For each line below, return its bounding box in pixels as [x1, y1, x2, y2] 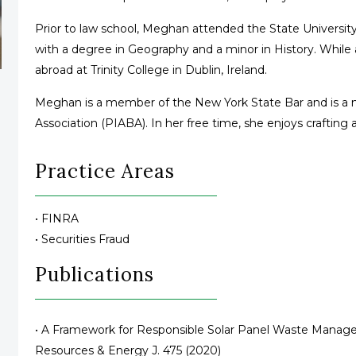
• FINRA [35, 211, 79, 226]
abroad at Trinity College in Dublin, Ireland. [35, 62, 268, 77]
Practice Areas [35, 158, 176, 184]
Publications [35, 261, 155, 287]
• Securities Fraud [35, 232, 130, 247]
